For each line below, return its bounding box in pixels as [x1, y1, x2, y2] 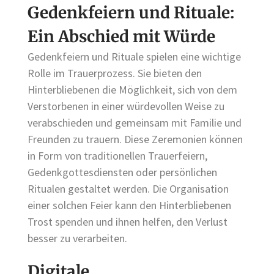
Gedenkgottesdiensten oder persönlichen [28, 165, 217, 180]
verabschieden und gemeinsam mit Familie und [28, 116, 242, 130]
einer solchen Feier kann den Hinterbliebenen [28, 198, 231, 213]
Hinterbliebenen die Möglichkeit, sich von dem [28, 83, 237, 97]
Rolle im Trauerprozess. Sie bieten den [28, 66, 202, 81]
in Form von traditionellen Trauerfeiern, [28, 149, 207, 163]
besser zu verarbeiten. [28, 231, 127, 246]
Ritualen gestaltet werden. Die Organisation [28, 182, 229, 196]
